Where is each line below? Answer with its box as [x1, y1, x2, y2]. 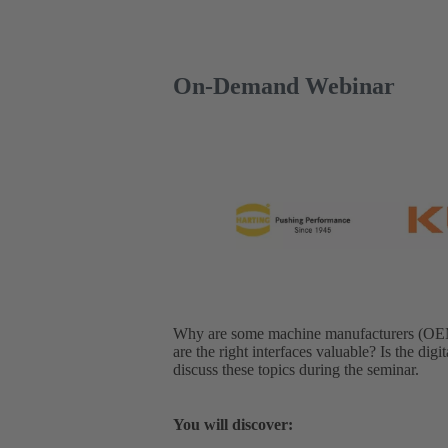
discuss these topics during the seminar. [173, 361, 419, 379]
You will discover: [173, 416, 293, 434]
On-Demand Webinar [173, 72, 395, 99]
